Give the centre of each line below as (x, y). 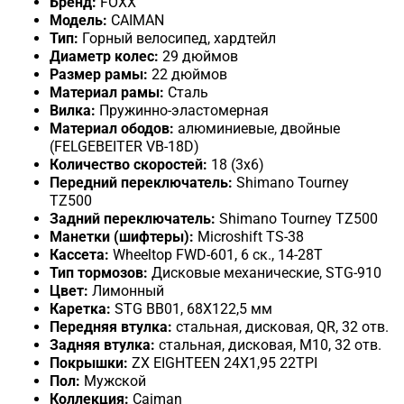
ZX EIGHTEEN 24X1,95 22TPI (225, 363)
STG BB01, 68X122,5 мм (193, 309)
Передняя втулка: (111, 327)
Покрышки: (89, 363)
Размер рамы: (99, 75)
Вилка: (73, 111)
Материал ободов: (112, 129)
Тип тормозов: (99, 273)
